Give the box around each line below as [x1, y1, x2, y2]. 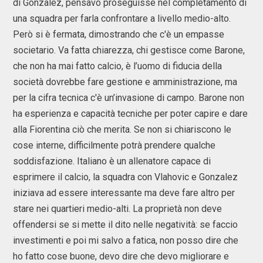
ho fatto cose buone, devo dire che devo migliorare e [13, 251, 229, 262]
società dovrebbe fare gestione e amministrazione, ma [13, 76, 237, 87]
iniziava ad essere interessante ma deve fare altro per [13, 187, 235, 198]
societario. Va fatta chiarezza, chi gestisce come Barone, [13, 45, 245, 56]
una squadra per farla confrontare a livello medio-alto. [13, 13, 231, 24]
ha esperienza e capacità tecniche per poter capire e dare [13, 108, 248, 119]
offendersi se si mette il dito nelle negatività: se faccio [13, 219, 238, 230]
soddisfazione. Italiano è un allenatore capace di [13, 156, 211, 167]
